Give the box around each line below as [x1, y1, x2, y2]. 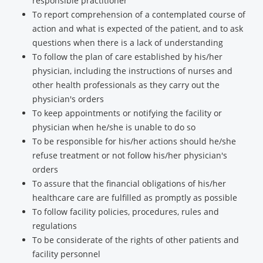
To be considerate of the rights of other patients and [32, 234, 239, 245]
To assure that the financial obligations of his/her [32, 178, 226, 189]
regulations [32, 220, 77, 231]
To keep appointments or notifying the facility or [32, 107, 222, 119]
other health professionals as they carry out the [32, 79, 220, 90]
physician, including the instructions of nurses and [32, 65, 232, 76]
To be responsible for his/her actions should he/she [32, 136, 236, 147]
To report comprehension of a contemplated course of [32, 9, 245, 20]
